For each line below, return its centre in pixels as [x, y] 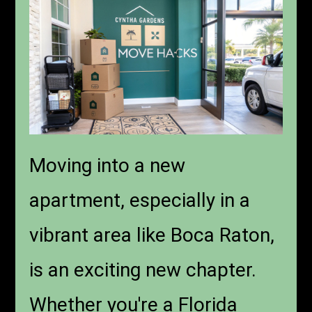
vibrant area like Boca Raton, [152, 235]
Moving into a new [108, 166]
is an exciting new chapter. [143, 270]
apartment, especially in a [140, 201]
